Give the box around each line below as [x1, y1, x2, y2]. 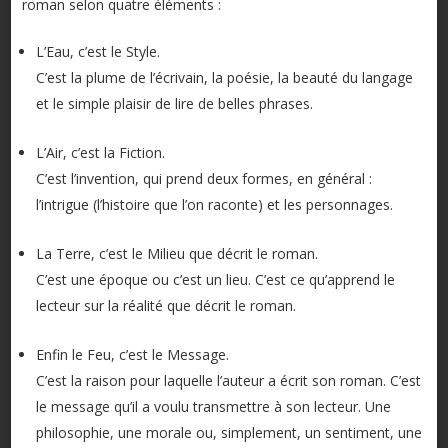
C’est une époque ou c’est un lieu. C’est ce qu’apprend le [35, 270, 395, 290]
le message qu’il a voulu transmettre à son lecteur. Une [35, 397, 391, 417]
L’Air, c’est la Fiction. [35, 143, 165, 163]
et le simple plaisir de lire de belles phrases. [35, 94, 313, 114]
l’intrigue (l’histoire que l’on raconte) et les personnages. [35, 195, 393, 215]
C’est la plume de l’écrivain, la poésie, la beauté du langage [35, 68, 413, 88]
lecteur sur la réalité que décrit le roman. [35, 296, 296, 316]
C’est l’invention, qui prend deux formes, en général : [35, 169, 372, 189]
